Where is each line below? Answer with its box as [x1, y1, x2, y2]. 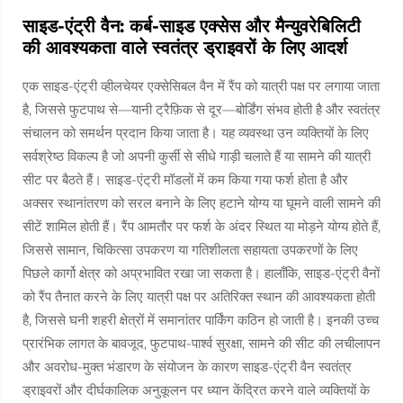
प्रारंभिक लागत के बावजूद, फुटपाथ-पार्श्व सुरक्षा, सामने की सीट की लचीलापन [22, 335, 381, 352]
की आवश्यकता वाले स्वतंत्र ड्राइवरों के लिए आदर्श [22, 37, 347, 58]
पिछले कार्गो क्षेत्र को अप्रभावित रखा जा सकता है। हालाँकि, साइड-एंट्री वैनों [22, 264, 380, 282]
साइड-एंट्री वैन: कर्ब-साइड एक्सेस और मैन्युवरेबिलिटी [22, 15, 361, 37]
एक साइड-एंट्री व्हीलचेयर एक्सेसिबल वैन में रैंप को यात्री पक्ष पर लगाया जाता [22, 77, 380, 94]
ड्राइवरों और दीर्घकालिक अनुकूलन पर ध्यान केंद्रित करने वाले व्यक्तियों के [22, 381, 370, 399]
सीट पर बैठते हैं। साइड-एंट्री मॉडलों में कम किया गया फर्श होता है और [22, 171, 348, 188]
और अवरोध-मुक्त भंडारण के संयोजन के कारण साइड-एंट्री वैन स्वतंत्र [22, 358, 352, 375]
